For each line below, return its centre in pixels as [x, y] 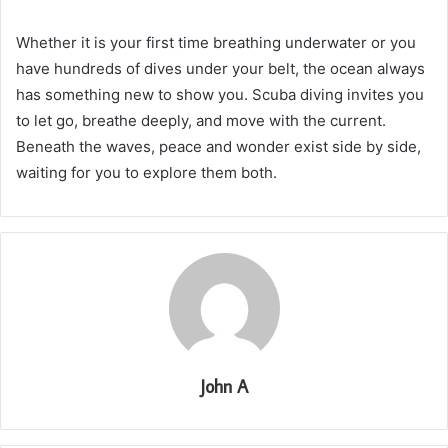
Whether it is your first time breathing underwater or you [216, 42]
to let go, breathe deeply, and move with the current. [201, 120]
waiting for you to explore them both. [146, 172]
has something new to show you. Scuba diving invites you [220, 94]
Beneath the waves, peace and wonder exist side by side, [218, 146]
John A [224, 386]
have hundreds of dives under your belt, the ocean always [220, 68]
